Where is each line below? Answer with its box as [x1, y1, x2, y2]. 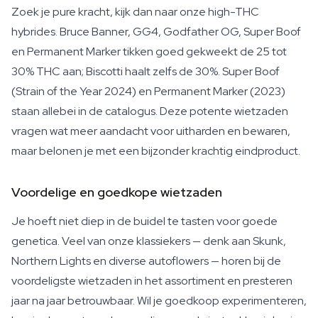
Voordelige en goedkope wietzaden [11, 184, 222, 200]
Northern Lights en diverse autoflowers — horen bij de [11, 253, 281, 268]
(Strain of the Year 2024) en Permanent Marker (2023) [11, 84, 285, 99]
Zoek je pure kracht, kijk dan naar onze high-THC [11, 4, 259, 19]
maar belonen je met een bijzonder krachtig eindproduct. [11, 143, 300, 158]
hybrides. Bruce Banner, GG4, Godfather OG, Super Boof [11, 24, 301, 39]
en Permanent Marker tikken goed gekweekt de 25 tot [11, 44, 287, 59]
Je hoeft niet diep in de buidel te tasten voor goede [11, 214, 278, 229]
